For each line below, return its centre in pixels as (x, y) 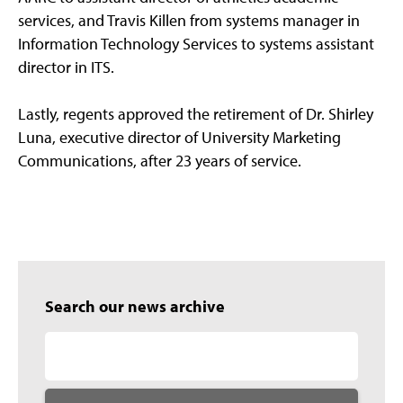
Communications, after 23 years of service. (160, 161)
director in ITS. (66, 67)
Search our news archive (135, 307)
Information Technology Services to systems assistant (196, 44)
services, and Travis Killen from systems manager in (189, 21)
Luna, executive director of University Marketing (179, 138)
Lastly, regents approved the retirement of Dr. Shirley (196, 114)
